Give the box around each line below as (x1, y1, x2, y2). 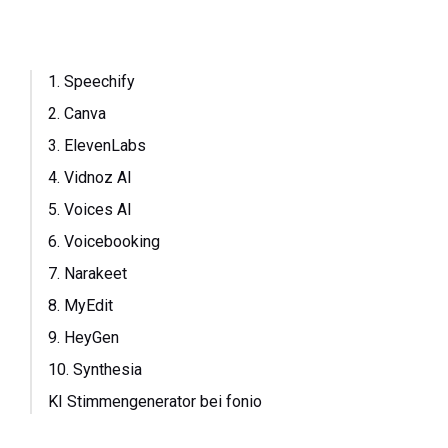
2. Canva (48, 104, 107, 123)
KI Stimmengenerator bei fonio (48, 392, 263, 411)
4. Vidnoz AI (48, 168, 133, 187)
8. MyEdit (48, 296, 114, 315)
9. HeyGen (48, 328, 120, 347)
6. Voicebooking (48, 232, 161, 251)
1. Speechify (48, 72, 136, 91)
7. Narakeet (48, 264, 128, 283)
